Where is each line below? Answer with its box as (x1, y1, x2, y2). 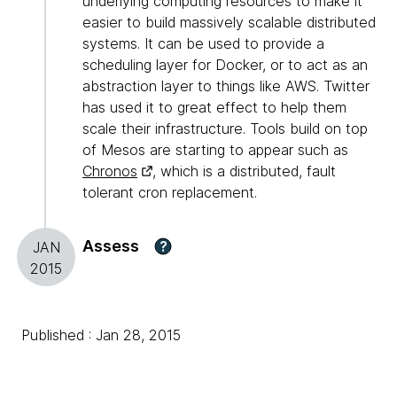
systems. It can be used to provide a (82, 35, 324, 53)
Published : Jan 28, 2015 (21, 326, 181, 345)
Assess (82, 237, 139, 256)
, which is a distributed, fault (152, 162, 336, 181)
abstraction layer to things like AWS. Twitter (82, 77, 370, 96)
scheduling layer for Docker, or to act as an (82, 56, 368, 74)
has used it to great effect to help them (82, 98, 346, 117)
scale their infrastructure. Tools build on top (82, 120, 368, 138)
